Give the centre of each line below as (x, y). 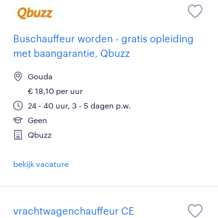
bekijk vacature (41, 163)
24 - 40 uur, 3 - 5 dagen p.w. (79, 105)
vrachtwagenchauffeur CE (74, 210)
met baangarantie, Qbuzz (72, 53)
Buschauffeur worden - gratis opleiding (103, 38)
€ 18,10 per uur (55, 91)
